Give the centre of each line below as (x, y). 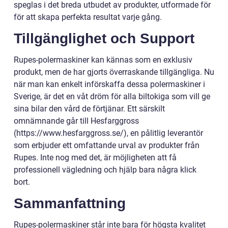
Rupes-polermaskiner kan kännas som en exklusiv (103, 60)
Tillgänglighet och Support (104, 39)
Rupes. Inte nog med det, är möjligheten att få (95, 158)
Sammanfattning (70, 204)
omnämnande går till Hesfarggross (76, 121)
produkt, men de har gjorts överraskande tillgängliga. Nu (114, 72)
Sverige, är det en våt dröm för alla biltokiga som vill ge (112, 97)
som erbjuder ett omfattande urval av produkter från (107, 146)
